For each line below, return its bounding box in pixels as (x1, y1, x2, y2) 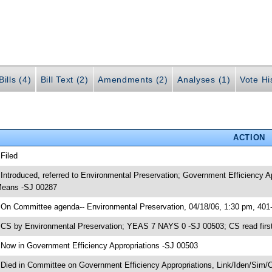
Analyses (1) (177, 75, 231, 85)
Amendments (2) (98, 75, 168, 85)
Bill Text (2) (40, 75, 89, 85)
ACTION (233, 132, 265, 142)
